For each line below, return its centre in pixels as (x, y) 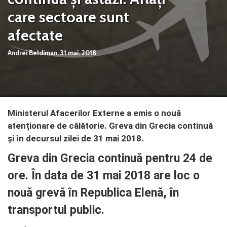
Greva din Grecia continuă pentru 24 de (110, 158)
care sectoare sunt (68, 17)
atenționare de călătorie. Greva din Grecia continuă (110, 126)
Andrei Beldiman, (33, 53)
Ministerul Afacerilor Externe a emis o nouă (94, 113)
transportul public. (56, 210)
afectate (35, 35)
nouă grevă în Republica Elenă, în (93, 193)
